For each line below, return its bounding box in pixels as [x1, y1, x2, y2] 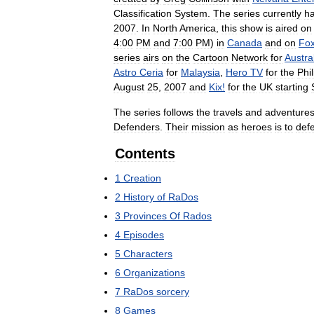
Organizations [123, 266, 185, 278]
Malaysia [181, 66, 220, 78]
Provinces [123, 210, 167, 221]
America [179, 22, 216, 34]
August [114, 81, 144, 93]
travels [213, 106, 243, 118]
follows [163, 106, 193, 118]
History [123, 191, 154, 203]
